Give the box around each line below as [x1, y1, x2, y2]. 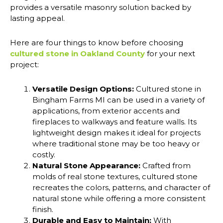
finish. [32, 204, 53, 214]
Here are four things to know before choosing [10, 37, 183, 47]
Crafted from [140, 160, 191, 170]
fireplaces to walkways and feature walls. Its [32, 116, 197, 126]
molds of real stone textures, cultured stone [32, 171, 198, 181]
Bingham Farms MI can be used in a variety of [32, 95, 205, 105]
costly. [32, 149, 55, 159]
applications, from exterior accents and [32, 106, 180, 115]
